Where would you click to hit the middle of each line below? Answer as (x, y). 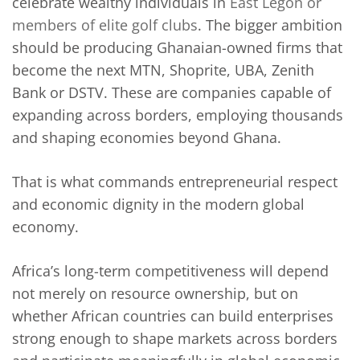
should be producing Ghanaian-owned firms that (177, 48)
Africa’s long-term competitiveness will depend (170, 271)
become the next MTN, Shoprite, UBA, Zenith (163, 70)
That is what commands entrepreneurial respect (175, 182)
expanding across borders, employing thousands (178, 115)
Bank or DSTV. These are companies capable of (172, 93)
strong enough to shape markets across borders (175, 339)
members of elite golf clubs (105, 25)
